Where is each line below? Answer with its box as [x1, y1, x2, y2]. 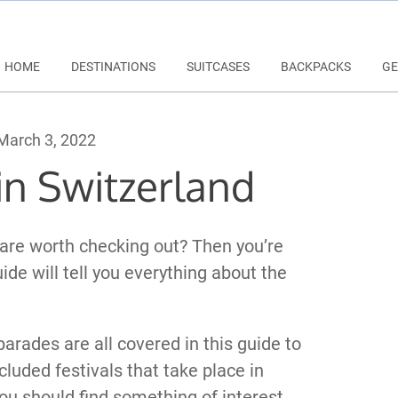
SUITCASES [187, 60, 250, 74]
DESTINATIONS [71, 60, 155, 74]
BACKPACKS [281, 60, 351, 74]
